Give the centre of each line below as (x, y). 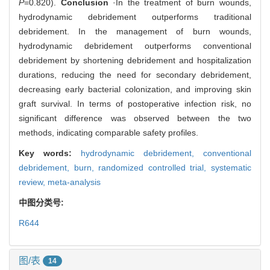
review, (33, 182)
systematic (231, 167)
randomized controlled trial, (155, 167)
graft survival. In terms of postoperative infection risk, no (135, 103)
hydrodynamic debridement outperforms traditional (135, 17)
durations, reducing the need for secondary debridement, (135, 74)
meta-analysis (74, 182)
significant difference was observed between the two (135, 118)
